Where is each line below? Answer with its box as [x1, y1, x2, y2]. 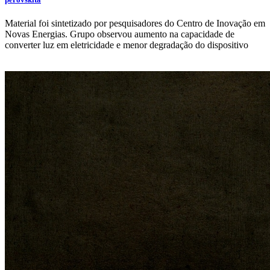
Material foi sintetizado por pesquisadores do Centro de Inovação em [5, 18, 265, 29]
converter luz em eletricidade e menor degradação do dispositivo [5, 40, 248, 51]
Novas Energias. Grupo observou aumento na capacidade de [5, 29, 234, 40]
